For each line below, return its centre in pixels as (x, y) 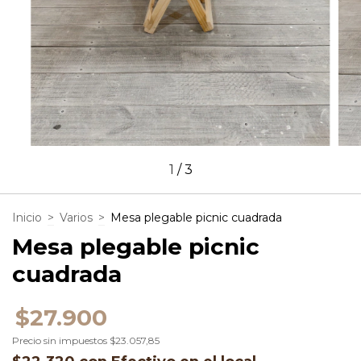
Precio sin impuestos (61, 340)
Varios (76, 217)
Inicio (27, 217)
